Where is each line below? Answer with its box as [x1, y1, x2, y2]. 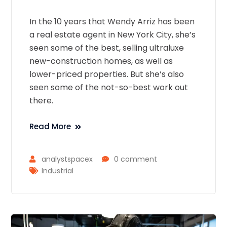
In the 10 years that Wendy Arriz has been [29, 16, 195, 28]
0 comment [114, 154, 158, 165]
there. [29, 95, 54, 107]
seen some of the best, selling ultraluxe [29, 42, 184, 54]
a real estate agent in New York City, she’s [29, 29, 196, 41]
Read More [29, 121, 71, 132]
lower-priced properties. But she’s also [29, 68, 184, 81]
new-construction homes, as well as [29, 55, 173, 67]
